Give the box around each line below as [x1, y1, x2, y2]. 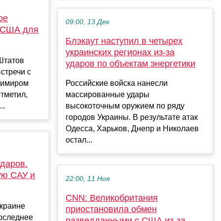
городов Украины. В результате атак [66, 113, 198, 122]
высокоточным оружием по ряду [66, 102, 184, 110]
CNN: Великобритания [66, 193, 158, 203]
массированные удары [66, 90, 149, 99]
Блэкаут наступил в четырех [66, 36, 183, 46]
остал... [66, 136, 92, 145]
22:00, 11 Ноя [66, 175, 110, 183]
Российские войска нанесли [66, 79, 168, 88]
